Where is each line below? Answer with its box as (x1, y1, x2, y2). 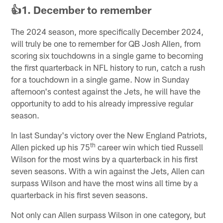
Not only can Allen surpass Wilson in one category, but (11, 209, 206, 220)
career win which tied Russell (96, 141, 204, 152)
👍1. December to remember (11, 3, 152, 16)
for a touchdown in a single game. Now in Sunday (11, 74, 190, 84)
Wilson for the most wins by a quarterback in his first (11, 153, 198, 164)
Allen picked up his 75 (11, 141, 91, 152)
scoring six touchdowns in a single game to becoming (11, 50, 204, 60)
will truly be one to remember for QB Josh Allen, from (11, 38, 201, 48)
